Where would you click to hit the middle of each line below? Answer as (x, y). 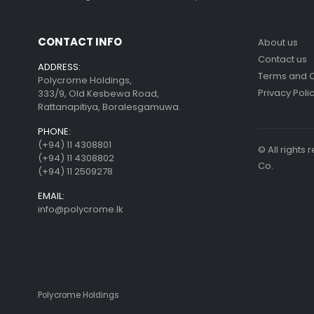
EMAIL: (51, 196)
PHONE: (54, 132)
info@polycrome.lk (80, 210)
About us (278, 43)
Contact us (282, 60)
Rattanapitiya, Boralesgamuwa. (109, 107)
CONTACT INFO (80, 42)
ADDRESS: (59, 67)
